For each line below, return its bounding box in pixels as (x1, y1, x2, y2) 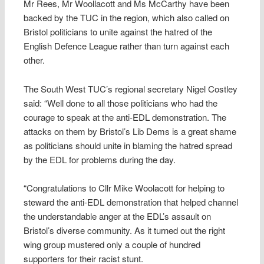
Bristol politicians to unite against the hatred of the (24, 25, 213, 38)
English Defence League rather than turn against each (24, 39, 230, 52)
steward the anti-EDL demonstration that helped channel (24, 196, 239, 209)
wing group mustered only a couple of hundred (24, 238, 201, 251)
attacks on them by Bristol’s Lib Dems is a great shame (24, 124, 237, 137)
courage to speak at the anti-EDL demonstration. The (24, 110, 227, 123)
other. (24, 54, 45, 67)
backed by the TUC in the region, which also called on (24, 11, 230, 24)
